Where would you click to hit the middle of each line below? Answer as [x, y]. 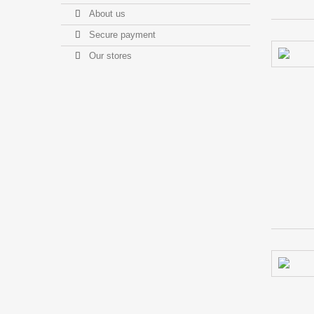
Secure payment [121, 35]
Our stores [109, 56]
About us [106, 14]
